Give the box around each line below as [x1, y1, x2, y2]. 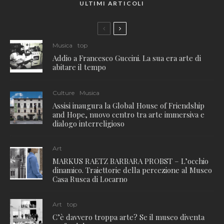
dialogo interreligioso [52, 118, 124, 128]
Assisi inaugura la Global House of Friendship [52, 100, 204, 110]
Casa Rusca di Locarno [52, 173, 127, 184]
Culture [52, 88, 74, 96]
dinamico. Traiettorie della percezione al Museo [52, 164, 212, 175]
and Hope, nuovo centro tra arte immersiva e [52, 109, 204, 119]
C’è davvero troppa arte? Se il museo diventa [52, 212, 204, 222]
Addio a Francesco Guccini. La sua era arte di [52, 53, 201, 63]
